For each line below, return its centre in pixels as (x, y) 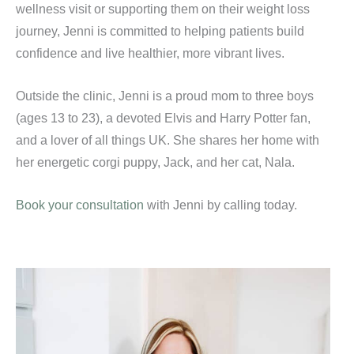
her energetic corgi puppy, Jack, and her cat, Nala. (155, 162)
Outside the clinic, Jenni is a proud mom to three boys (165, 95)
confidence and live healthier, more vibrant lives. (150, 53)
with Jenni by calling (204, 205)
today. (281, 205)
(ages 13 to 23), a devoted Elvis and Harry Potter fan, (163, 117)
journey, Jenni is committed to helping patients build (160, 30)
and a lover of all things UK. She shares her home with (168, 139)
